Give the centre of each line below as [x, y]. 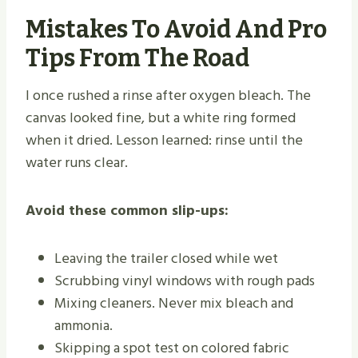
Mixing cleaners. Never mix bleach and [174, 303]
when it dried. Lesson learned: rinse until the [164, 140]
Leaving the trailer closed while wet [166, 258]
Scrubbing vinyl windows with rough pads [185, 280]
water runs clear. [77, 162]
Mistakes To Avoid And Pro [176, 29]
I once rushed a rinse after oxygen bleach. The [168, 95]
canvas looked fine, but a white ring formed [161, 117]
